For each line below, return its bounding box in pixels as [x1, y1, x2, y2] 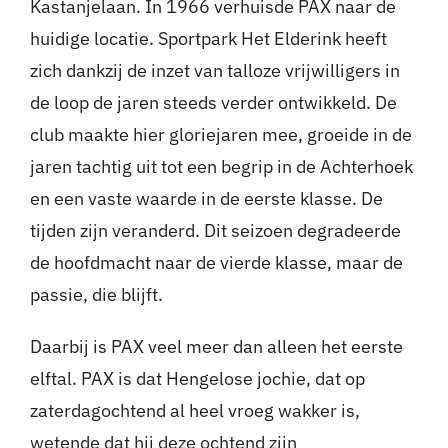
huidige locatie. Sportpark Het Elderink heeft [29, 27, 387, 51]
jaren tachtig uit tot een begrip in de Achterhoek [29, 155, 413, 179]
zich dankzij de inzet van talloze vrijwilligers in [29, 59, 400, 83]
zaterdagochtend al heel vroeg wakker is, [29, 399, 360, 423]
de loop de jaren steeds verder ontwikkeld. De [29, 91, 397, 115]
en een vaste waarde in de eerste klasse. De [29, 187, 383, 211]
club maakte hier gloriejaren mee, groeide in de [29, 123, 412, 147]
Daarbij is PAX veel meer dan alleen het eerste [29, 335, 403, 359]
